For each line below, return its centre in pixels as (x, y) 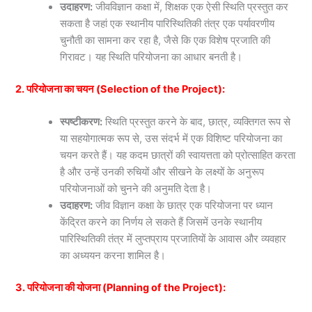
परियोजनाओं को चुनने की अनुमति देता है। (136, 188)
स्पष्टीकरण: (81, 122)
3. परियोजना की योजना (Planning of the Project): (121, 287)
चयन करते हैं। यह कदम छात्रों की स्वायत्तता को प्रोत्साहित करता (178, 155)
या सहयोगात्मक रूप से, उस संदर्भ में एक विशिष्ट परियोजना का (171, 138)
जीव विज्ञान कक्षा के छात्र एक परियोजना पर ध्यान (183, 205)
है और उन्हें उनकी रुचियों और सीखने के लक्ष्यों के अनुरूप (162, 172)
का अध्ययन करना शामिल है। (113, 255)
